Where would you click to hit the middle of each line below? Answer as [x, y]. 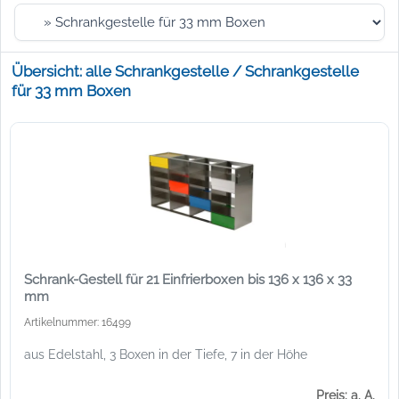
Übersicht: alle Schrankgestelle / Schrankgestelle [185, 71]
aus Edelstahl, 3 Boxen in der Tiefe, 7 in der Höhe [166, 354]
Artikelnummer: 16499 [77, 322]
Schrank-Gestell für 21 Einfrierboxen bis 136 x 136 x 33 [188, 279]
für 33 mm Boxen [71, 91]
